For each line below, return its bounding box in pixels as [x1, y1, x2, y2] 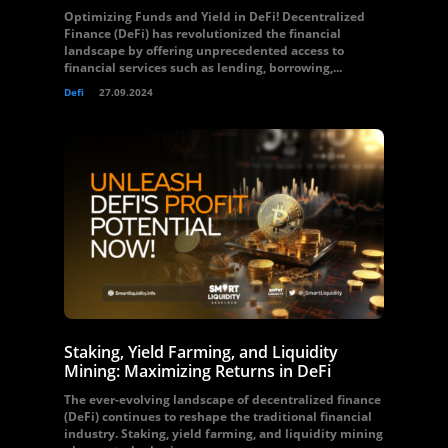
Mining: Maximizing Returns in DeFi [64, 360, 331, 382]
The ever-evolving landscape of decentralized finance [64, 391, 381, 408]
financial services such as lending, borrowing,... [64, 59, 342, 76]
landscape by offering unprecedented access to [64, 42, 344, 59]
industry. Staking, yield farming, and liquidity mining [64, 425, 383, 442]
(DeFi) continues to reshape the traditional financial [64, 408, 372, 425]
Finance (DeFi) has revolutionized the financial [64, 25, 341, 42]
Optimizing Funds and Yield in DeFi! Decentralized [64, 8, 365, 25]
